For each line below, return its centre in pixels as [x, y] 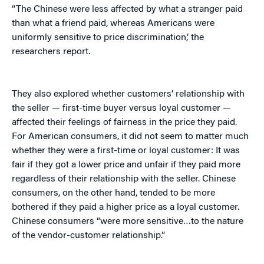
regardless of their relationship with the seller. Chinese [124, 179]
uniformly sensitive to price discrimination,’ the [108, 38]
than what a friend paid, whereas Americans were [113, 24]
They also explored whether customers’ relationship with [128, 94]
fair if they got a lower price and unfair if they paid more [126, 165]
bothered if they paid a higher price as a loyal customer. [126, 207]
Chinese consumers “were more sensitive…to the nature [128, 222]
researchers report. [51, 52]
